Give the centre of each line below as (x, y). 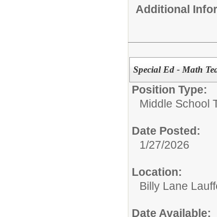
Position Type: (170, 90)
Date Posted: (166, 131)
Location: (157, 172)
